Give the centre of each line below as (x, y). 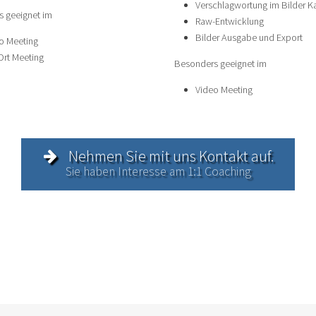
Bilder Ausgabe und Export (249, 37)
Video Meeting (224, 89)
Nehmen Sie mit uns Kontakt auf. (170, 156)
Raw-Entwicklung (230, 21)
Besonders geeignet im (221, 63)
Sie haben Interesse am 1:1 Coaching (158, 171)
